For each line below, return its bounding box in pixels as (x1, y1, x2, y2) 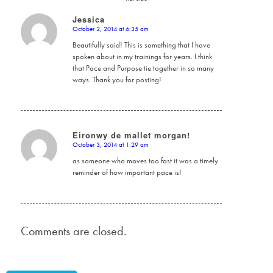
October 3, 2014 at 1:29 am (72, 140, 149, 149)
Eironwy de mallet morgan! (72, 129, 190, 141)
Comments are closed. (20, 222, 127, 239)
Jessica (72, 13, 105, 25)
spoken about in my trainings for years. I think (72, 51, 212, 62)
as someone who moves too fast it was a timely (72, 155, 218, 166)
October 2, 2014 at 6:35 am (72, 24, 149, 33)
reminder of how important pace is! (72, 166, 182, 177)
